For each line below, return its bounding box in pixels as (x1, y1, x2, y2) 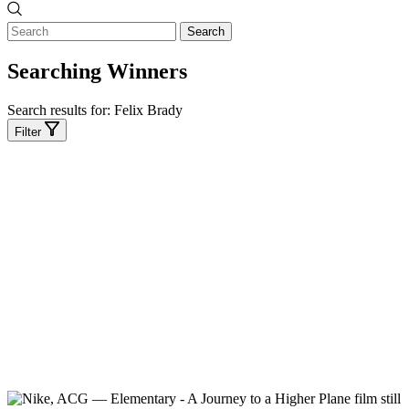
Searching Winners (7, 59, 187, 84)
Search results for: (7, 102, 114, 119)
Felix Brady (114, 102, 183, 119)
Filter (15, 125, 41, 140)
